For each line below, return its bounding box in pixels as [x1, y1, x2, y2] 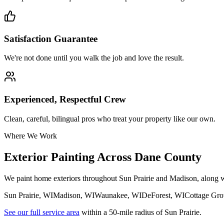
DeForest [141, 190, 170, 199]
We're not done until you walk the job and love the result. [4, 53, 184, 62]
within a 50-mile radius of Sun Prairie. [81, 207, 201, 216]
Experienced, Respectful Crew [4, 94, 126, 105]
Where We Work [4, 131, 57, 140]
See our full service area [4, 207, 79, 216]
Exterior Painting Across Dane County [4, 150, 201, 163]
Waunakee [94, 190, 127, 199]
